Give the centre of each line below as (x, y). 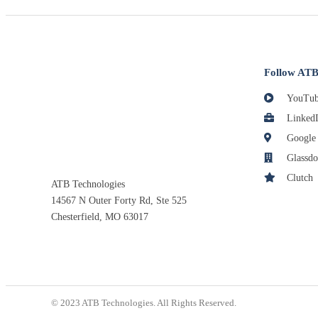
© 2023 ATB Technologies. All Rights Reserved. (144, 303)
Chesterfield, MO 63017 (100, 217)
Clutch (298, 178)
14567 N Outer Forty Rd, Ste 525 (119, 201)
